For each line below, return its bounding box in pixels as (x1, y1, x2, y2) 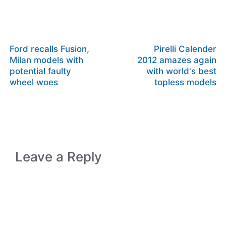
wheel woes (10, 77, 58, 87)
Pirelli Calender (154, 44, 216, 54)
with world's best (146, 66, 216, 76)
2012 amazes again (137, 55, 216, 65)
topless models (154, 77, 216, 87)
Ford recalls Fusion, (10, 44, 89, 54)
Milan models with (10, 55, 83, 65)
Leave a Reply (15, 149, 102, 164)
